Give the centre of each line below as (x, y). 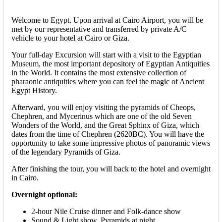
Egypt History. (34, 91)
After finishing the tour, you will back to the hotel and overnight (111, 169)
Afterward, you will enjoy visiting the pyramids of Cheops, (104, 108)
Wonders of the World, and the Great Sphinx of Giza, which (105, 125)
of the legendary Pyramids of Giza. (66, 152)
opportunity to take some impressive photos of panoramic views (111, 143)
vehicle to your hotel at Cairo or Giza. (70, 38)
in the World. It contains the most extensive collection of (99, 73)
